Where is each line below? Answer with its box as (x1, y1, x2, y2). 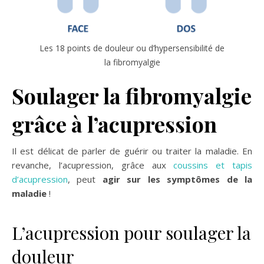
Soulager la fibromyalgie (12, 81, 252, 110)
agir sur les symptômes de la (102, 173, 253, 185)
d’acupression (12, 173, 68, 185)
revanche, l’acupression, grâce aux (12, 159, 174, 171)
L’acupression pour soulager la (12, 221, 251, 245)
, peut (68, 173, 103, 185)
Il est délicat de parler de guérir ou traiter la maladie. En (12, 145, 252, 157)
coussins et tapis (173, 159, 253, 171)
